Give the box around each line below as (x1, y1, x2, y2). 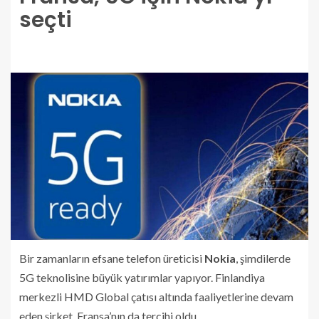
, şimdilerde (236, 251, 291, 266)
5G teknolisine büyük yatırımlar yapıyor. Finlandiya (19, 271, 265, 285)
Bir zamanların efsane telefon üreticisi (19, 251, 204, 266)
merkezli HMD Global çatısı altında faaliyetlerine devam (19, 290, 293, 304)
